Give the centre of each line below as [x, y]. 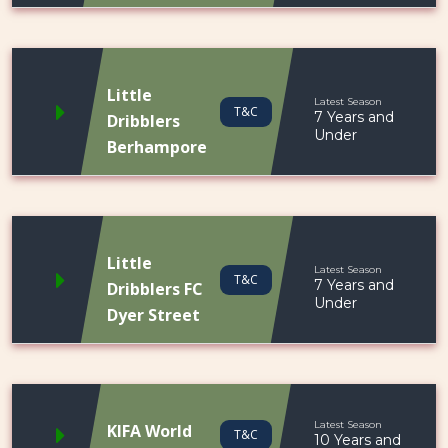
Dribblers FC [155, 289]
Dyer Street [153, 315]
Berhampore [157, 147]
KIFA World [149, 431]
